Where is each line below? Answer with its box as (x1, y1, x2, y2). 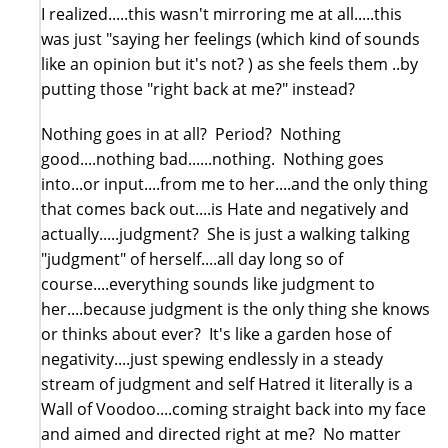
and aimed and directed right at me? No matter (41, 422, 401, 445)
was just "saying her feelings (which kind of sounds (41, 27, 420, 50)
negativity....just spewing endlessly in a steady (41, 347, 383, 370)
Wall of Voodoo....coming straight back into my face (41, 397, 426, 420)
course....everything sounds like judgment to (41, 272, 375, 295)
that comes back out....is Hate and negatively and (41, 197, 409, 220)
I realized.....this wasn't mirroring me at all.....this (41, 2, 402, 25)
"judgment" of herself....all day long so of (41, 247, 343, 270)
